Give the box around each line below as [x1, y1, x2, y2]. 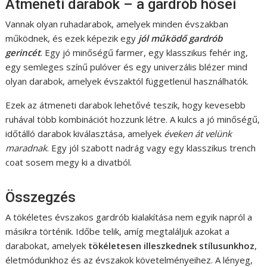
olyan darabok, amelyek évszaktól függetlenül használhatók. [5, 75, 249, 88]
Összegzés [5, 189, 76, 206]
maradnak [5, 142, 48, 154]
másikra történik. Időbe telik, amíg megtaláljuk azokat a [5, 225, 230, 238]
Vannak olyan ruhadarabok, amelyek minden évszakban [5, 18, 229, 30]
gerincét [5, 46, 41, 59]
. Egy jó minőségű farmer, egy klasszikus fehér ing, [41, 46, 249, 59]
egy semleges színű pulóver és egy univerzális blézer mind [5, 61, 248, 73]
